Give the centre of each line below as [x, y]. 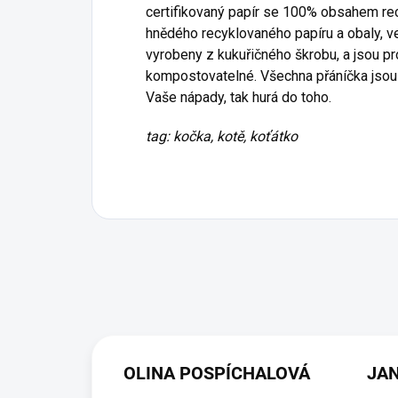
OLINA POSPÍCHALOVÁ [217, 373]
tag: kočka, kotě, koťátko [222, 136]
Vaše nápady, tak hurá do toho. [239, 97]
